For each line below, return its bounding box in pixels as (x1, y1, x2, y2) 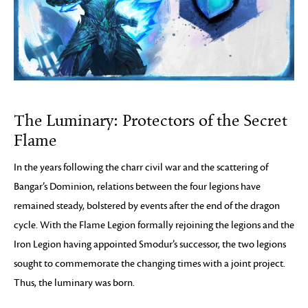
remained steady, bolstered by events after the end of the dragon (14, 199, 280, 212)
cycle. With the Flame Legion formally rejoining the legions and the (14, 219, 294, 231)
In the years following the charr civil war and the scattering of (14, 161, 268, 173)
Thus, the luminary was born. (14, 276, 135, 289)
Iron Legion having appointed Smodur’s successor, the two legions (14, 238, 286, 250)
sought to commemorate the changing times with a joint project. (14, 257, 285, 269)
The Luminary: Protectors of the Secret (14, 111, 287, 131)
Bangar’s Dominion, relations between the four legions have (14, 180, 261, 192)
